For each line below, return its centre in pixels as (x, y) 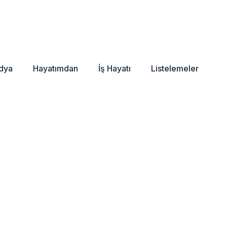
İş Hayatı (115, 68)
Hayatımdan (55, 68)
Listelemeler (175, 68)
